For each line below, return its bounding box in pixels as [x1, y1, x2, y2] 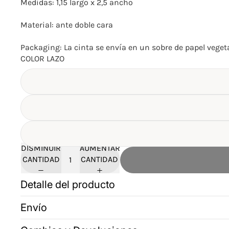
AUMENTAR [79, 143, 120, 153]
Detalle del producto [20, 178, 115, 191]
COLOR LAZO [20, 54, 64, 64]
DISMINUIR [21, 143, 61, 153]
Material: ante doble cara [20, 20, 113, 30]
